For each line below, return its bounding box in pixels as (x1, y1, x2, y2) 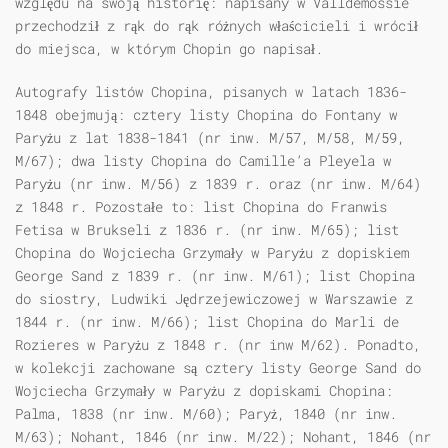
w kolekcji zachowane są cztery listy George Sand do (15, 358, 421, 378)
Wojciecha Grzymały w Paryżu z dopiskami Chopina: (15, 381, 393, 401)
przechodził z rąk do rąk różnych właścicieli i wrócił (15, 16, 418, 36)
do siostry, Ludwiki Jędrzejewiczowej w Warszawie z (15, 289, 413, 309)
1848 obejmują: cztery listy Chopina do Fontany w (15, 105, 397, 125)
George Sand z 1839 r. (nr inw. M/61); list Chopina (15, 266, 415, 286)
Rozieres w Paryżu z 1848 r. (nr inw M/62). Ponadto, (15, 335, 421, 355)
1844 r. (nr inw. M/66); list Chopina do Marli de (15, 312, 399, 332)
